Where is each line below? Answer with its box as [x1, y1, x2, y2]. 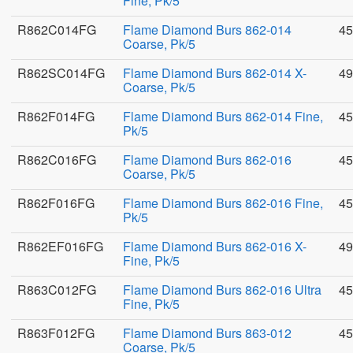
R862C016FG [17, 150, 96, 169]
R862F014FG [17, 107, 95, 125]
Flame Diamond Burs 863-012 [123, 324, 292, 342]
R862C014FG [17, 20, 96, 39]
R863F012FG [17, 324, 95, 342]
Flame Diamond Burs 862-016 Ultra [123, 281, 321, 299]
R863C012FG [17, 281, 96, 299]
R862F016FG [17, 194, 95, 212]
